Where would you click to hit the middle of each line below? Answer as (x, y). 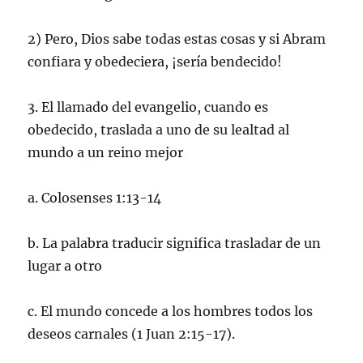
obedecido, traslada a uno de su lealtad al (159, 129)
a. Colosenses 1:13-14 (95, 197)
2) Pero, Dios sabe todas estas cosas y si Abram (177, 38)
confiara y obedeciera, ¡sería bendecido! (155, 61)
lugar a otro (65, 265)
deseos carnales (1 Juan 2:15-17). (132, 333)
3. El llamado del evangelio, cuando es (148, 107)
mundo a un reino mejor (106, 152)
